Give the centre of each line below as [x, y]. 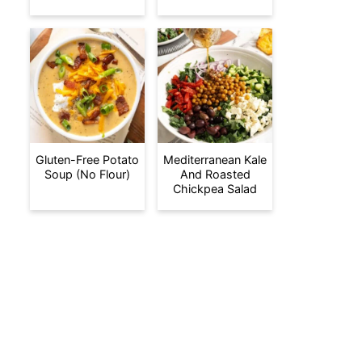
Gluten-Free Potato [87, 160]
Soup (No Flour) [87, 174]
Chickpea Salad [215, 189]
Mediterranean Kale [215, 160]
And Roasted [215, 174]
